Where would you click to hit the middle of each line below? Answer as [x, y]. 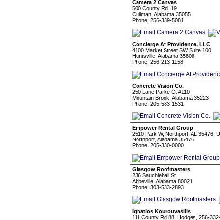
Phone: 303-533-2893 [158, 187]
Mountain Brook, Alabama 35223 [170, 98]
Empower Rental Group [163, 128]
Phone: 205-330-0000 [158, 145]
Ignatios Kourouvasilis [161, 211]
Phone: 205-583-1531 [158, 104]
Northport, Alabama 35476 [163, 139]
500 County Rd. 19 [154, 8]
